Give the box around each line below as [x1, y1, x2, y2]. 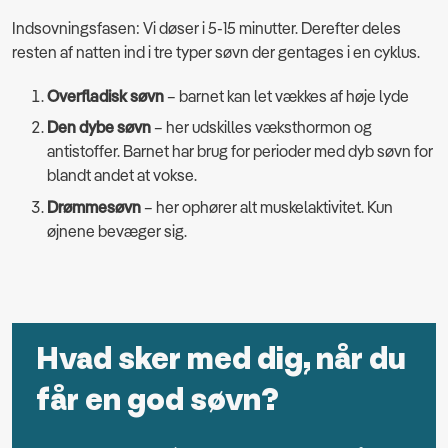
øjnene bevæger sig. [47, 220, 190, 241]
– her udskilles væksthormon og [151, 117, 372, 138]
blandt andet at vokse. [47, 165, 200, 186]
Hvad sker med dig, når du [36, 339, 406, 379]
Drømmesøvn [47, 196, 141, 217]
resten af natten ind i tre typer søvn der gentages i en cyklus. [12, 41, 420, 62]
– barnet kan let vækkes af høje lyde [164, 85, 412, 106]
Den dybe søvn [47, 117, 151, 138]
